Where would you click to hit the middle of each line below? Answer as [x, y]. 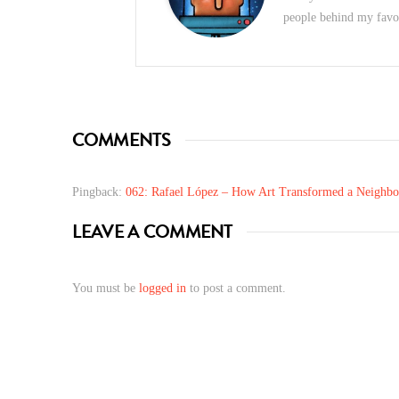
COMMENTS [121, 140]
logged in [162, 289]
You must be [105, 289]
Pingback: [98, 192]
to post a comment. [236, 289]
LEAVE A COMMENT [152, 232]
